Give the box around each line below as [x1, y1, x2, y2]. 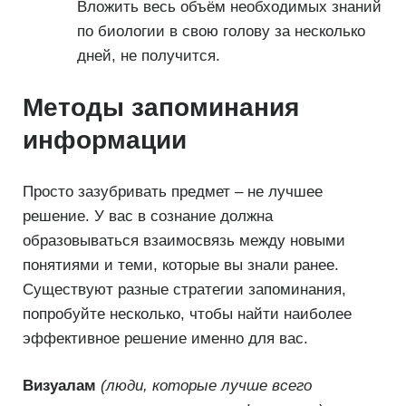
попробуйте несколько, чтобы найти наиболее [23, 304, 352, 323]
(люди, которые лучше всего [101, 377, 312, 395]
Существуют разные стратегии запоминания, [23, 280, 346, 298]
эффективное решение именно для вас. [23, 329, 308, 347]
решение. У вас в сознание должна [23, 207, 273, 225]
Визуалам [23, 377, 96, 395]
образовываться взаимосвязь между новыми [23, 231, 345, 249]
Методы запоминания [23, 92, 299, 121]
